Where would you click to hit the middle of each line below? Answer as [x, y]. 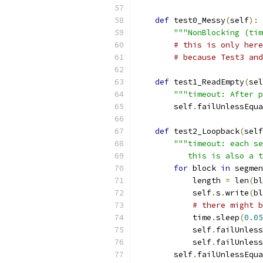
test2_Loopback [204, 131]
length [181, 181]
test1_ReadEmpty [207, 82]
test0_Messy [197, 20]
